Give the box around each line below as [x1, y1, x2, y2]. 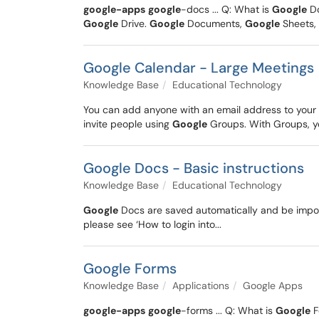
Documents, [184, 17, 245, 30]
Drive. [118, 17, 150, 30]
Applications [172, 279, 229, 292]
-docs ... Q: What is [181, 3, 272, 16]
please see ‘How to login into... [83, 218, 221, 231]
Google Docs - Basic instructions [83, 159, 304, 177]
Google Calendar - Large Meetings [83, 58, 314, 77]
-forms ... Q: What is [181, 304, 276, 317]
